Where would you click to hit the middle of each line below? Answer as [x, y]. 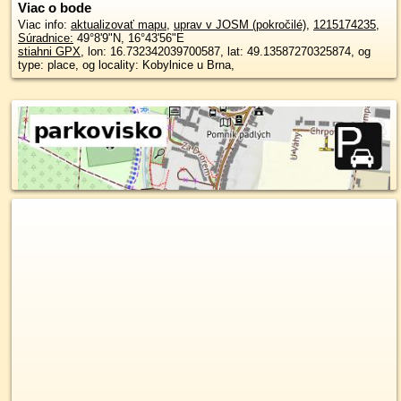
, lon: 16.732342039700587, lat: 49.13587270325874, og [226, 51]
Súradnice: [46, 38]
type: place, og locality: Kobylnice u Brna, [126, 65]
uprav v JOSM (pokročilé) [240, 25]
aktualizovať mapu [119, 25]
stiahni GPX [49, 51]
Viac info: [44, 25]
